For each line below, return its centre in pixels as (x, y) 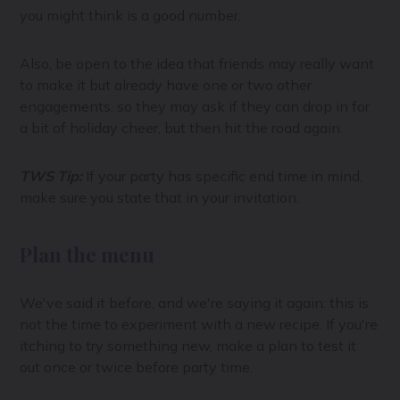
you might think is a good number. (131, 15)
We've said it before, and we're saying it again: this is (195, 302)
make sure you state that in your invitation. (160, 197)
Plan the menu (87, 254)
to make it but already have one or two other (166, 84)
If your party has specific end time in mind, (223, 175)
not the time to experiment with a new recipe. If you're (199, 324)
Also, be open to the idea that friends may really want (197, 63)
